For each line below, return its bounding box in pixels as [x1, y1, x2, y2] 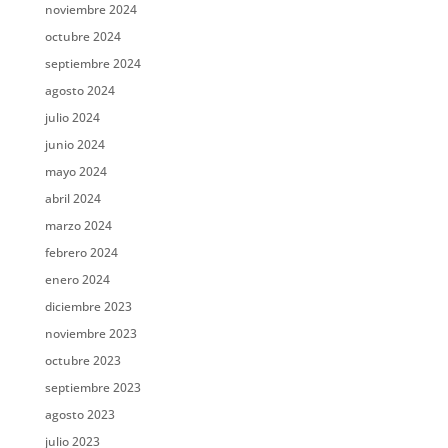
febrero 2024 [44, 244, 118, 261]
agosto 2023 [44, 406, 115, 423]
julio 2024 [44, 109, 100, 126]
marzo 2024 [44, 217, 112, 234]
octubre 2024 [44, 28, 121, 45]
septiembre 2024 [44, 55, 141, 72]
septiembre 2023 [44, 379, 141, 396]
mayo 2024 [44, 163, 107, 180]
